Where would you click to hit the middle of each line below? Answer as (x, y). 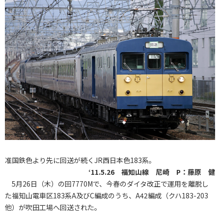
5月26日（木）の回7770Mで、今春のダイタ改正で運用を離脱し (107, 183)
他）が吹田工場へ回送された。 (53, 207)
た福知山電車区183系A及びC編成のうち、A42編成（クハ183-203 (107, 195)
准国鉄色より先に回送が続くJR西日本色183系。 (80, 160)
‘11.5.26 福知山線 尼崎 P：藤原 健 (152, 172)
